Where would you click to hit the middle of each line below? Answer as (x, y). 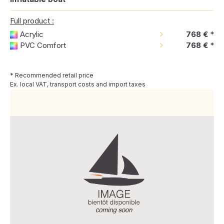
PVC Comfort (43, 45)
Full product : (32, 21)
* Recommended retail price (52, 75)
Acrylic (32, 34)
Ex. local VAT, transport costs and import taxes (78, 84)
